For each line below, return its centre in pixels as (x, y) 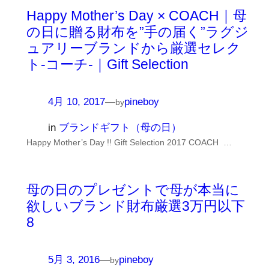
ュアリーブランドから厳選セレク (133, 48)
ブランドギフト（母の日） (120, 128)
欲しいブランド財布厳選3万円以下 (135, 206)
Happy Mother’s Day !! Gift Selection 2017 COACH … (129, 143)
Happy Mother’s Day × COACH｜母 (136, 16)
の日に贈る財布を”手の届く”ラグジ (137, 32)
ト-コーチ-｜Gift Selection (107, 65)
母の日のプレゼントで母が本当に (133, 190)
